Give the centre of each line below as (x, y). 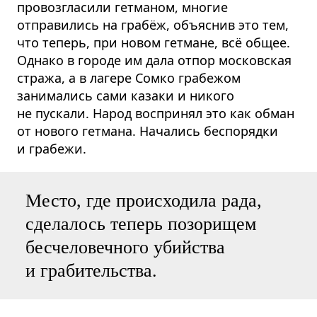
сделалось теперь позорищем (141, 224)
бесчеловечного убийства (125, 247)
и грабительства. (91, 270)
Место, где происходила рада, (144, 200)
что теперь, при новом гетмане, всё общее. (154, 42)
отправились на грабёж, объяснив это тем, (153, 24)
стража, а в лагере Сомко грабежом (129, 77)
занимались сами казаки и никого (126, 95)
